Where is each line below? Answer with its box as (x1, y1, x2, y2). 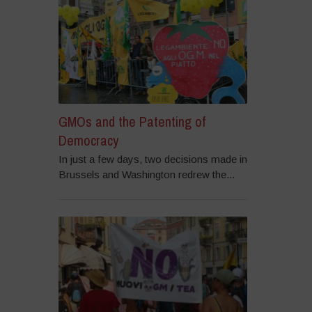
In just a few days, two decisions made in (58, 153, 247, 165)
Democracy (58, 130, 118, 150)
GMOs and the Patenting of (58, 111, 205, 131)
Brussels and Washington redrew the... (58, 168, 235, 180)
